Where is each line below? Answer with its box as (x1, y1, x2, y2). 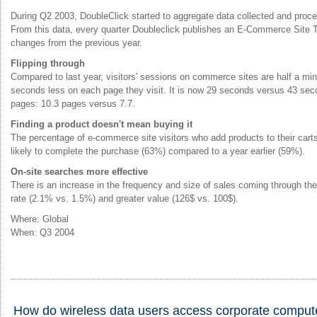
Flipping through (11, 57, 85, 69)
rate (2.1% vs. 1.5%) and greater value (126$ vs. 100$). (11, 192, 238, 204)
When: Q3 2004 (11, 226, 74, 238)
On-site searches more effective (11, 166, 148, 177)
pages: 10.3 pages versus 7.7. (11, 98, 135, 109)
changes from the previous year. (11, 37, 142, 48)
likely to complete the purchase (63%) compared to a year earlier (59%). (11, 145, 305, 156)
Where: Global (11, 213, 69, 224)
